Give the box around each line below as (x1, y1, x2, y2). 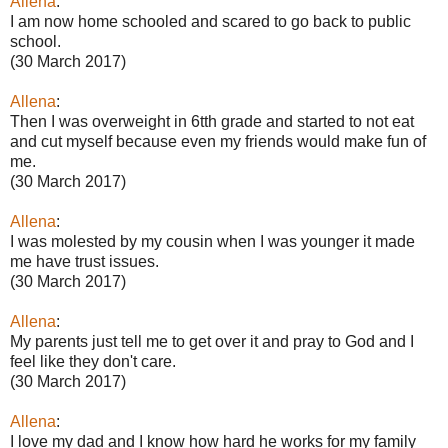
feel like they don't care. (10, 352, 176, 370)
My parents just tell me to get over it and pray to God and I (10, 332, 414, 350)
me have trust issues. (10, 252, 159, 270)
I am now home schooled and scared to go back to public (10, 12, 411, 30)
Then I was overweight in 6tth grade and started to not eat (10, 112, 414, 130)
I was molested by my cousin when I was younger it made (10, 232, 415, 250)
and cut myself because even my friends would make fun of (10, 132, 426, 150)
